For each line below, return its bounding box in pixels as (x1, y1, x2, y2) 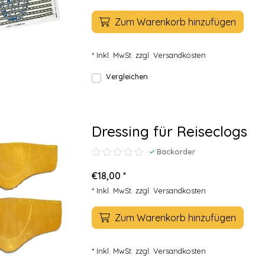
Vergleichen (106, 72, 148, 81)
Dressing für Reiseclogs (92, 122, 247, 140)
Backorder (157, 147, 195, 156)
